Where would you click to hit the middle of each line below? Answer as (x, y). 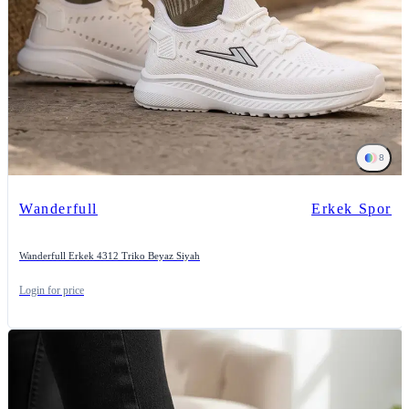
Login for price (52, 291)
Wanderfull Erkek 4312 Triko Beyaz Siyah (110, 255)
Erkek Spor (351, 208)
